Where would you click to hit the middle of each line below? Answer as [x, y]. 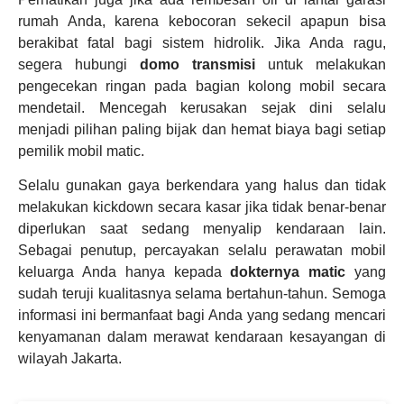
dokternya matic [288, 272]
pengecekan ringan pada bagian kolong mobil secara [202, 86]
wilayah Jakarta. [70, 359]
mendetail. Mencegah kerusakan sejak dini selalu [202, 107]
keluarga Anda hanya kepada [124, 272]
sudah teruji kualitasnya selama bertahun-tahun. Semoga [202, 294]
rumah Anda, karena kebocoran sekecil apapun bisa [202, 21]
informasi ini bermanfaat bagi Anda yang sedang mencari [202, 316]
